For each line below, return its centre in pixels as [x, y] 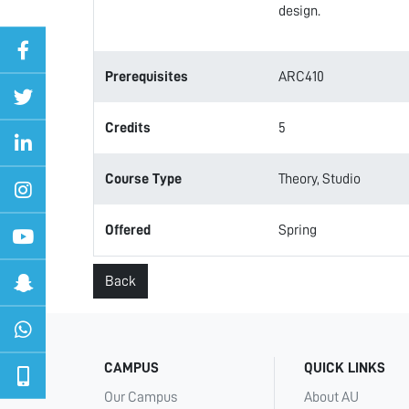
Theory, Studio [319, 179]
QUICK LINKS [345, 368]
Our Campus [141, 397]
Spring [297, 230]
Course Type [143, 179]
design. [299, 11]
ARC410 [301, 77]
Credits [128, 128]
